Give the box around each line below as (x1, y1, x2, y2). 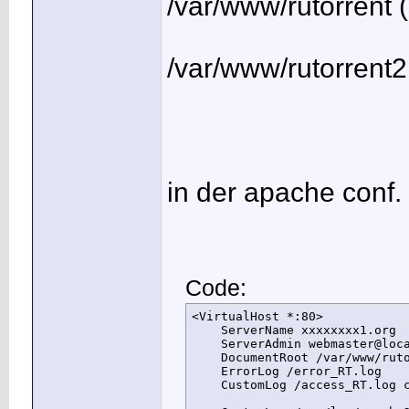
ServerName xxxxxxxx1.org (192, 323, 396, 338)
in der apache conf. (167, 177, 402, 208)
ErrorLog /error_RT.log (192, 364, 382, 379)
